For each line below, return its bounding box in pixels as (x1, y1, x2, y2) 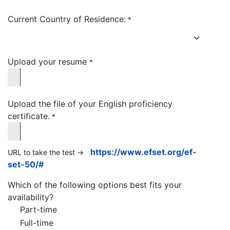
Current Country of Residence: (8, 13, 126, 24)
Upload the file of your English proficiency (8, 98, 172, 109)
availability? (8, 191, 53, 202)
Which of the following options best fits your (8, 179, 182, 190)
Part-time (20, 204, 57, 215)
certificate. (8, 110, 50, 121)
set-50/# (8, 159, 44, 169)
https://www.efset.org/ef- (90, 146, 197, 157)
